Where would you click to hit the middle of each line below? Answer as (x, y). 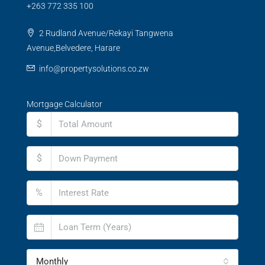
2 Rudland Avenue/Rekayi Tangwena (105, 33)
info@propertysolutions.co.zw (94, 69)
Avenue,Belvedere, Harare (73, 48)
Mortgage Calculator (64, 104)
